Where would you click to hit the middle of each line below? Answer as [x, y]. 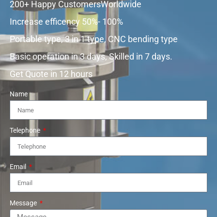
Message [24, 203]
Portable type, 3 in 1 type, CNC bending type [94, 39]
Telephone [26, 130]
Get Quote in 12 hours [51, 74]
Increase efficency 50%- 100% [66, 22]
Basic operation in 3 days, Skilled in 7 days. [91, 56]
